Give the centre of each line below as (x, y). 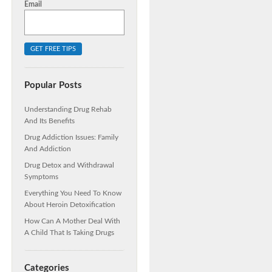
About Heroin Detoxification (70, 205)
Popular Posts (53, 85)
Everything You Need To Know (73, 193)
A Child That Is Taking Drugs (69, 233)
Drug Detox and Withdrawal (69, 165)
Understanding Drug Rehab (68, 109)
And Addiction (48, 149)
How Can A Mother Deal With (72, 221)
